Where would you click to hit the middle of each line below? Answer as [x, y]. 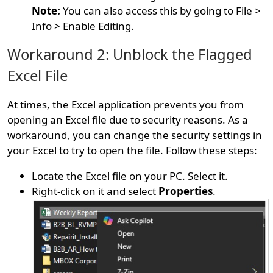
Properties [186, 191]
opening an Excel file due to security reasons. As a [128, 120]
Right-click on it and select [95, 191]
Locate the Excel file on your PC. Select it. [130, 176]
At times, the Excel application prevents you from [126, 105]
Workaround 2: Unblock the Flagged [130, 55]
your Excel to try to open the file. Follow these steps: [133, 151]
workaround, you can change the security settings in [135, 135]
